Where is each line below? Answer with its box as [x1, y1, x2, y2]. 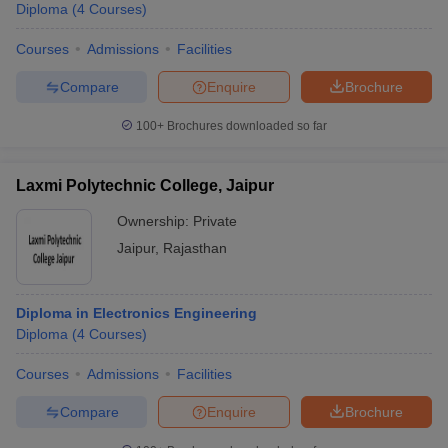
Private [193, 213, 237, 229]
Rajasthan [163, 240, 227, 256]
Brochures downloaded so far [164, 119, 327, 133]
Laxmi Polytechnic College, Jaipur [16, 177, 274, 194]
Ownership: [117, 213, 193, 229]
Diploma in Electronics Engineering [16, 305, 257, 321]
